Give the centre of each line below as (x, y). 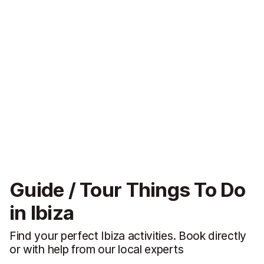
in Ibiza (42, 213)
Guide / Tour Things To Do (128, 190)
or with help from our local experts (97, 250)
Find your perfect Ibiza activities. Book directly (128, 236)
